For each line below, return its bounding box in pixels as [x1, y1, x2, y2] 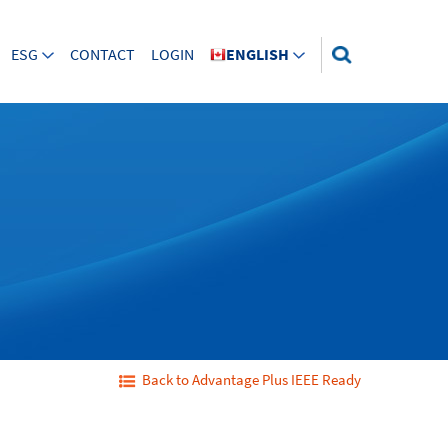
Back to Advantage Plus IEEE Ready [142, 370, 361, 390]
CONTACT [70, 44, 135, 65]
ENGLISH [226, 44, 289, 65]
